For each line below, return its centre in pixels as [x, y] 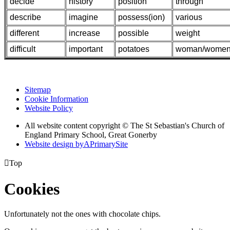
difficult [23, 49]
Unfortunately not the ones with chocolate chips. [82, 214]
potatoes [134, 49]
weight [188, 33]
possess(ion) [141, 17]
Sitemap [38, 90]
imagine [83, 17]
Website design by [54, 144]
